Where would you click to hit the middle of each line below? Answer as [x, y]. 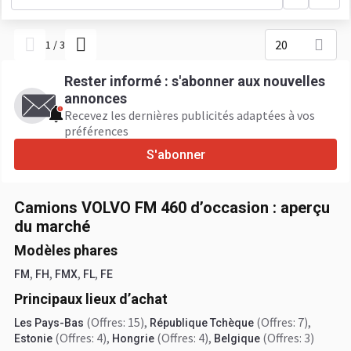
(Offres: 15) [115, 322]
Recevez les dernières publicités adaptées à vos [190, 115]
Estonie [33, 338]
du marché [52, 226]
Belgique [237, 338]
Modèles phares [66, 250]
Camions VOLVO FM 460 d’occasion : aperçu [172, 208]
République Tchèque [202, 323]
